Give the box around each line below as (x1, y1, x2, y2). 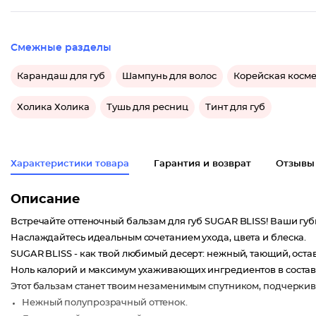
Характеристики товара (11, 159, 129, 169)
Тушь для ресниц (107, 102, 188, 112)
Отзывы (276, 159, 315, 169)
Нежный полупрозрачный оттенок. (22, 298, 188, 308)
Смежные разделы (11, 43, 111, 53)
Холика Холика (17, 102, 90, 112)
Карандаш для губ (17, 71, 105, 81)
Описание (11, 193, 80, 206)
